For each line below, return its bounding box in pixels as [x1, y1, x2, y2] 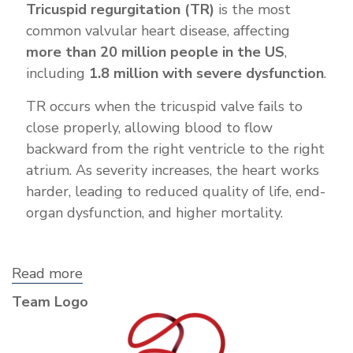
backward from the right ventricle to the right [26, 139, 325, 158]
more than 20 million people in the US [26, 43, 284, 61]
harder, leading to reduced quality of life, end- [26, 182, 325, 201]
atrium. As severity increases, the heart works [26, 161, 319, 180]
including [26, 64, 89, 83]
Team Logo [12, 292, 88, 311]
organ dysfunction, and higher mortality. [26, 203, 283, 222]
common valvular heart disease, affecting [26, 21, 290, 40]
